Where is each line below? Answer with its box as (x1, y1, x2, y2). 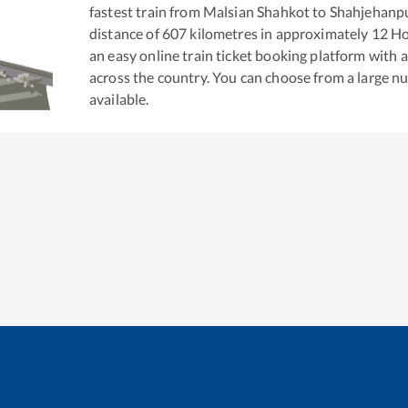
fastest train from (89, 3, 203, 21)
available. (89, 90, 149, 108)
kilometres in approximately (187, 25, 372, 43)
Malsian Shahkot (202, 3, 311, 21)
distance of (89, 25, 159, 43)
